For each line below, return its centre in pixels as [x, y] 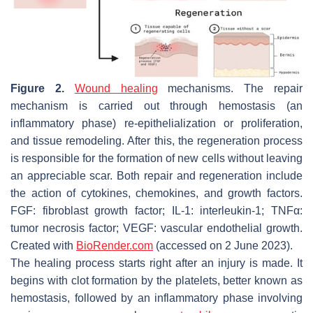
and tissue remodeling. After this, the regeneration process [156, 140]
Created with [43, 245]
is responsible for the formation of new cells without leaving [156, 158]
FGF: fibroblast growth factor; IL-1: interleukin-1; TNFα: [156, 210]
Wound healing [116, 88]
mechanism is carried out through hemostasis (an [156, 105]
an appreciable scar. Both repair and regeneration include [156, 175]
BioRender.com [115, 245]
